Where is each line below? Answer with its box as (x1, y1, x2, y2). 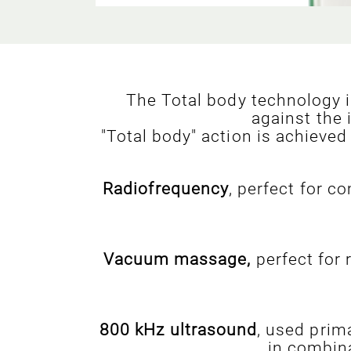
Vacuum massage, (103, 249, 251, 270)
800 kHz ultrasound (100, 320, 258, 340)
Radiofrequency (103, 179, 229, 199)
